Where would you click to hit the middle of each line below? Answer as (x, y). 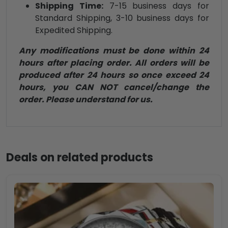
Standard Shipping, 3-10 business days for (122, 18)
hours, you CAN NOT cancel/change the (114, 88)
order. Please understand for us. (86, 100)
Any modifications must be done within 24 (114, 51)
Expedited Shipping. (74, 31)
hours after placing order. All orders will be (114, 63)
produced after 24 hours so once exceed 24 (114, 75)
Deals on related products (80, 158)
